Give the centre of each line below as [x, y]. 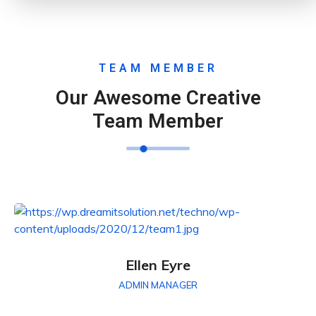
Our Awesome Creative [158, 98]
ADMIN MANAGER [158, 285]
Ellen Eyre [158, 265]
